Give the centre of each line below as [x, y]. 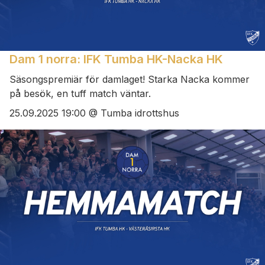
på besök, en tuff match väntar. [80, 94]
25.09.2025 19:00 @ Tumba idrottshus [94, 113]
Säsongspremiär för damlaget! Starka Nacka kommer [130, 80]
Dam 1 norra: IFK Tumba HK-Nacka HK [116, 59]
